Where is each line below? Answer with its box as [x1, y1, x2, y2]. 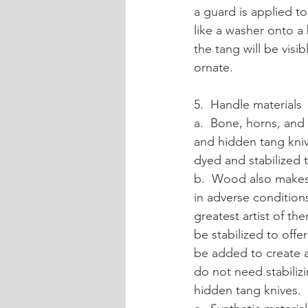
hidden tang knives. [194, 283, 301, 298]
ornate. [194, 60, 233, 75]
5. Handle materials [194, 97, 302, 112]
